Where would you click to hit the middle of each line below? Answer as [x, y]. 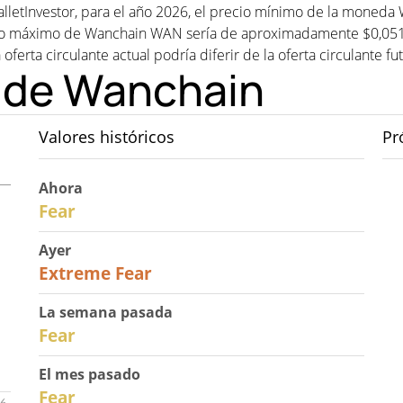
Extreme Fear [95, 273]
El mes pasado [89, 374]
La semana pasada [105, 312]
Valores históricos [106, 137]
